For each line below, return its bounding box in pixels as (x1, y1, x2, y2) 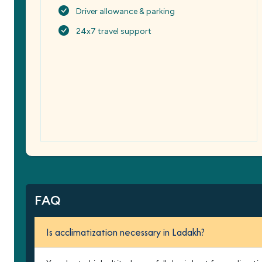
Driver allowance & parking (76, 6, 175, 16)
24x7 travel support (76, 26, 151, 36)
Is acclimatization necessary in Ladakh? (46, 225, 205, 239)
